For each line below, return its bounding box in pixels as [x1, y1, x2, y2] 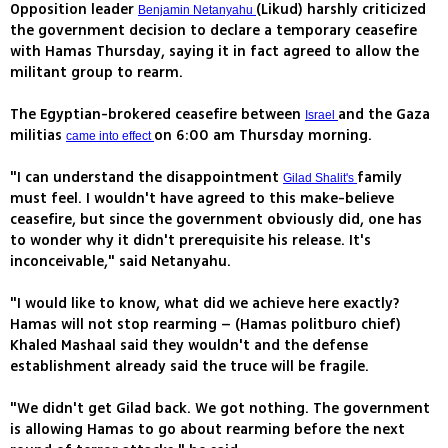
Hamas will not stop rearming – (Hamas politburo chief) [10, 314, 401, 336]
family [357, 167, 402, 189]
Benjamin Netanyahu [138, 3, 256, 18]
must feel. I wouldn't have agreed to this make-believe [10, 188, 394, 210]
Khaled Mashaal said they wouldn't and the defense [10, 335, 368, 357]
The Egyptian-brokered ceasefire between [10, 104, 305, 126]
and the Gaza [338, 104, 430, 126]
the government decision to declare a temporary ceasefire [10, 20, 417, 42]
